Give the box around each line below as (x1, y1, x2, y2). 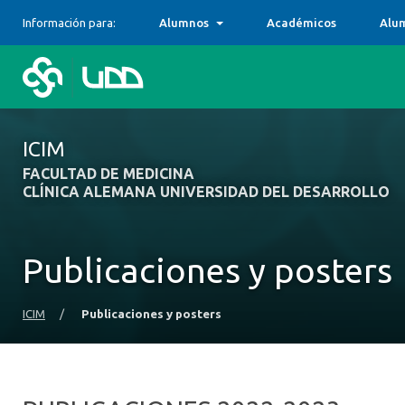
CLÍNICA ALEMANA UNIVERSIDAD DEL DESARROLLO (23, 184, 390, 200)
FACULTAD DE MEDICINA (23, 165, 194, 182)
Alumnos (159, 16, 209, 29)
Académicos (267, 16, 336, 29)
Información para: (23, 16, 116, 29)
